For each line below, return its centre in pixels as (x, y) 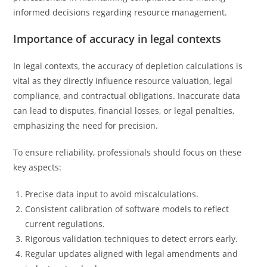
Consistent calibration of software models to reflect (127, 209)
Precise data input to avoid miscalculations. (112, 194)
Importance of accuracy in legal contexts (117, 39)
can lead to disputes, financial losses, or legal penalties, (124, 111)
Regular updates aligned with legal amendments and (132, 254)
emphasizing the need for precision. (86, 125)
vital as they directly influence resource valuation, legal (123, 81)
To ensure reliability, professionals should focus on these (128, 152)
